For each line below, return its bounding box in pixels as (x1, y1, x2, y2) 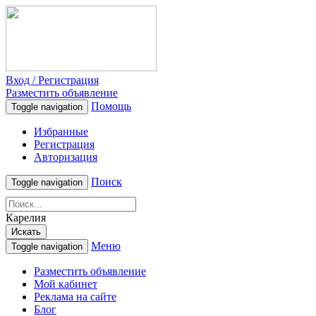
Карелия (6, 212, 46, 224)
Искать (11, 226, 41, 237)
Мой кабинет (34, 278, 97, 290)
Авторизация (34, 151, 97, 163)
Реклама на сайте (34, 291, 116, 303)
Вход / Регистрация (6, 74, 99, 86)
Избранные (34, 126, 88, 138)
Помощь (91, 100, 131, 112)
